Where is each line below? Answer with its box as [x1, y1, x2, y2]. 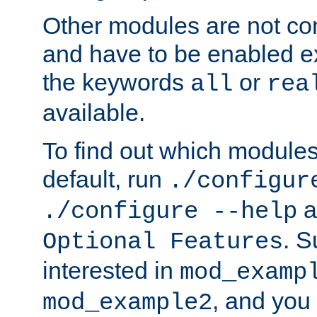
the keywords [42, 68, 190, 96]
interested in [42, 256, 180, 284]
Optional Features [42, 228, 283, 255]
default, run [42, 165, 168, 192]
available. [42, 98, 145, 126]
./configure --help [42, 197, 297, 225]
